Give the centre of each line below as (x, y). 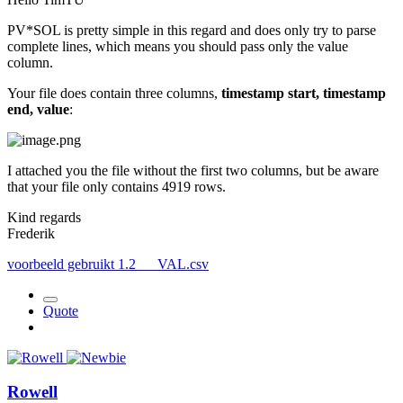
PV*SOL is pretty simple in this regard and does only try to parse (192, 30)
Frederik (31, 233)
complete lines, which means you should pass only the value (178, 46)
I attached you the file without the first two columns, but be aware (193, 170)
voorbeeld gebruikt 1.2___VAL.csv (108, 264)
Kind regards (44, 217)
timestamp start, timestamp (304, 93)
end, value (38, 109)
